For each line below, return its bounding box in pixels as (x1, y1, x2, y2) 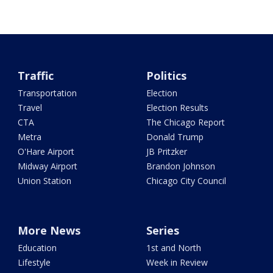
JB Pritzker (146, 146, 187, 158)
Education (18, 242, 57, 254)
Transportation (18, 87, 77, 99)
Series (146, 223, 179, 238)
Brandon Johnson (146, 160, 215, 172)
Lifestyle (18, 257, 51, 269)
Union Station (18, 175, 72, 187)
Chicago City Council (146, 175, 226, 187)
